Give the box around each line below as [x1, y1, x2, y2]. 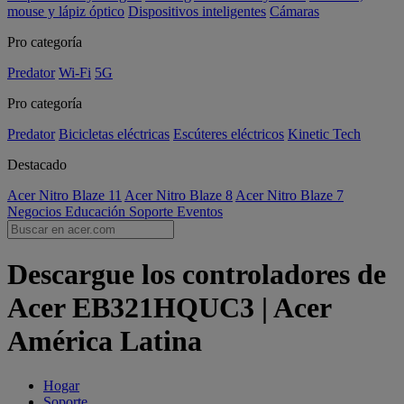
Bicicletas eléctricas [59, 126, 170, 142]
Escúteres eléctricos [173, 126, 284, 142]
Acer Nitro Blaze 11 [7, 188, 122, 203]
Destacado [7, 157, 67, 172]
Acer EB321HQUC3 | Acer [7, 291, 331, 325]
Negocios [7, 204, 65, 219]
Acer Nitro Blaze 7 [235, 188, 344, 203]
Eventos [177, 204, 223, 219]
